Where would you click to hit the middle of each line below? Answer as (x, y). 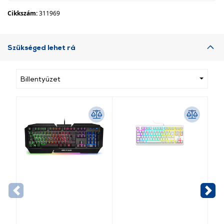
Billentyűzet (40, 79)
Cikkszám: (23, 13)
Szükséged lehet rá (41, 47)
